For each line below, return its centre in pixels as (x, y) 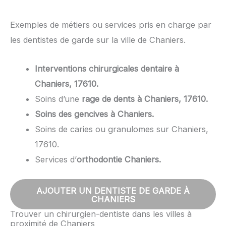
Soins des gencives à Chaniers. (95, 114)
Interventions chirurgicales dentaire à (107, 68)
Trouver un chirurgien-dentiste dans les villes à (101, 214)
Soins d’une (59, 99)
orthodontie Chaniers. (119, 159)
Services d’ (56, 159)
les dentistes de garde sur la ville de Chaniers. (98, 40)
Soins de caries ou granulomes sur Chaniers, (122, 129)
